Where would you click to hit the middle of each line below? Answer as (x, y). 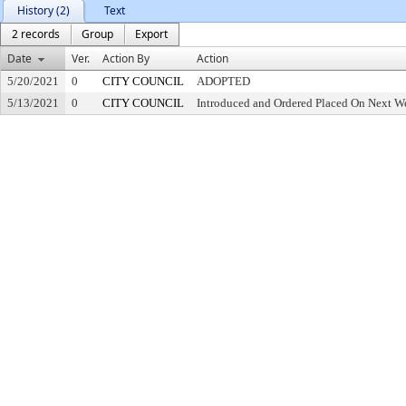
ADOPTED (223, 81)
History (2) (43, 10)
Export (151, 34)
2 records (36, 34)
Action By (126, 58)
